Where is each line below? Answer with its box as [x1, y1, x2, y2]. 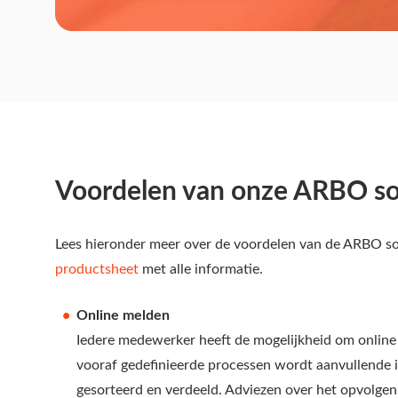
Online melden [76, 307, 170, 322]
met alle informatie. [139, 261, 263, 276]
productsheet [55, 261, 139, 276]
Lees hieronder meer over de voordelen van [55, 236, 322, 251]
